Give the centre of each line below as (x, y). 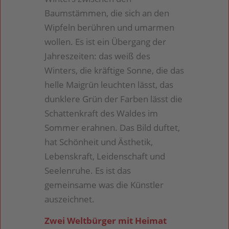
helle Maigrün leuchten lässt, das (109, 84)
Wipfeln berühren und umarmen (110, 27)
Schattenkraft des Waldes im (101, 113)
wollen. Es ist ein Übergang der (106, 41)
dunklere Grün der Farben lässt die (114, 99)
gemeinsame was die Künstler (104, 185)
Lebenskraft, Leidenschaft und (105, 156)
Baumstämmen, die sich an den (107, 13)
